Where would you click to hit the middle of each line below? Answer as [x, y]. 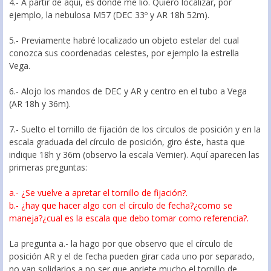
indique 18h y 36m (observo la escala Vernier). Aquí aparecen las [134, 155]
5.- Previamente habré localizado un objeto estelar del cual [124, 41]
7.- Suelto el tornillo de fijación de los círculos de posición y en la [135, 129]
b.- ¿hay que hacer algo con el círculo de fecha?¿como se [121, 206]
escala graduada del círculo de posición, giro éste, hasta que [127, 142]
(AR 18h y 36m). [40, 104]
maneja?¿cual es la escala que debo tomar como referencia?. [129, 218]
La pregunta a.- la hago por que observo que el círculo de [121, 244]
